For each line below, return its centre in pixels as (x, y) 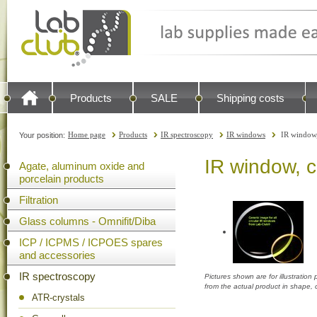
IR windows (246, 134)
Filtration (39, 200)
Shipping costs (250, 98)
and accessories (57, 255)
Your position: (42, 135)
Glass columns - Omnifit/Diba (87, 221)
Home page (87, 134)
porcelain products (62, 179)
